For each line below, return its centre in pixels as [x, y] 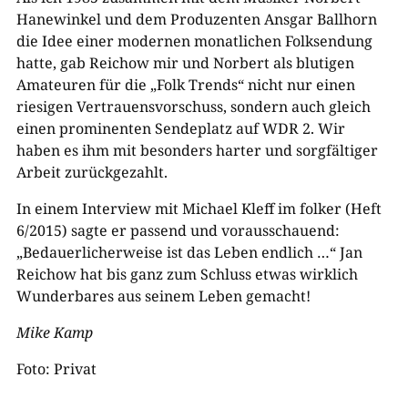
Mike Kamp [54, 332]
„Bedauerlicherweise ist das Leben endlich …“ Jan [189, 252]
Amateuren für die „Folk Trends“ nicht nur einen [185, 84]
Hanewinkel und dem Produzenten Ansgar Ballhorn [196, 19]
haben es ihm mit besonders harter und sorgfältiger [197, 150]
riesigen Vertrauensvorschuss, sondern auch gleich [193, 106]
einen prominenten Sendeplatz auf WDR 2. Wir [180, 128]
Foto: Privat [56, 368]
